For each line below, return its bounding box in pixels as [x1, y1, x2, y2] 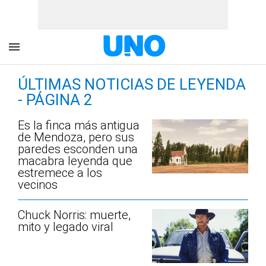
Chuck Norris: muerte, [18, 208, 131, 222]
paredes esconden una [18, 142, 138, 156]
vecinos [18, 178, 58, 192]
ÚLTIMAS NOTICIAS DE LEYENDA [18, 75, 246, 93]
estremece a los [18, 166, 102, 180]
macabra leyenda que [18, 154, 132, 168]
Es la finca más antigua [18, 118, 140, 132]
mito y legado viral [18, 220, 113, 234]
